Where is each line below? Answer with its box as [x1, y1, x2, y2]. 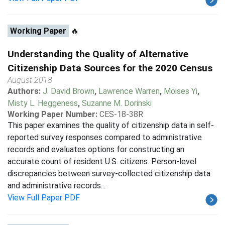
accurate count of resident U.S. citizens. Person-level [8, 157, 196, 166]
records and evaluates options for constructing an [8, 145, 184, 154]
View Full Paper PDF [8, 193, 80, 202]
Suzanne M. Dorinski [82, 98, 152, 108]
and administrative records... [8, 181, 105, 190]
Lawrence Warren [98, 86, 160, 96]
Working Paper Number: [8, 109, 97, 119]
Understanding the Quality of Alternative [8, 48, 188, 60]
